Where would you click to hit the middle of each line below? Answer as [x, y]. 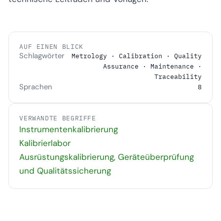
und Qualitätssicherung [65, 171]
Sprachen [36, 87]
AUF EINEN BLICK [51, 46]
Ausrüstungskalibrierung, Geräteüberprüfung [107, 157]
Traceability [178, 76]
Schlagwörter [42, 55]
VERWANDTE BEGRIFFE [58, 118]
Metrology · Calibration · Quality [136, 56]
